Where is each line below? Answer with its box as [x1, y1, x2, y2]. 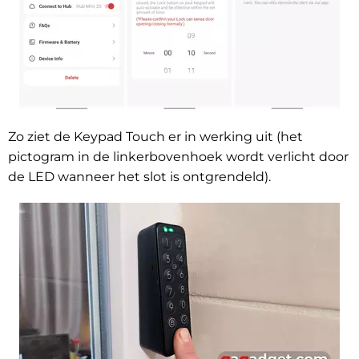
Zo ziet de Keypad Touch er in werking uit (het [8, 129, 303, 145]
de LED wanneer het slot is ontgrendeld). [8, 169, 271, 185]
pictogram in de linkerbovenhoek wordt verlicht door [8, 149, 349, 165]
